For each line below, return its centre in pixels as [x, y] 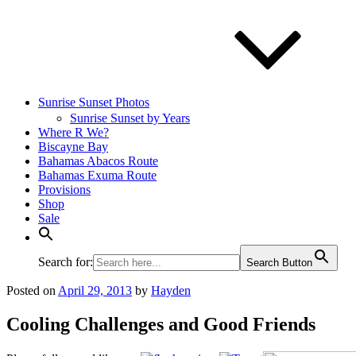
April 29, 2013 [95, 290]
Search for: [66, 262]
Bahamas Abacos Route [98, 161]
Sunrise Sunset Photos [94, 102]
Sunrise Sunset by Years [130, 118]
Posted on [31, 290]
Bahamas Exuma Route [97, 175]
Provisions [64, 190]
